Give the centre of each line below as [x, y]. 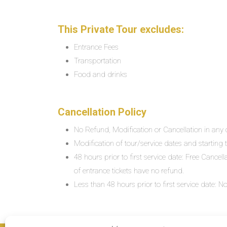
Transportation [98, 61]
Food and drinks [101, 74]
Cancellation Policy [102, 112]
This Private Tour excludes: [121, 29]
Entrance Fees [96, 47]
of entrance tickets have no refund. [129, 171]
